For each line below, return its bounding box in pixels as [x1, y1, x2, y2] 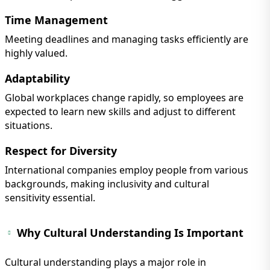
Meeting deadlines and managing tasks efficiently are [5, 33, 248, 46]
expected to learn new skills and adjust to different [5, 105, 236, 119]
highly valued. [5, 46, 67, 60]
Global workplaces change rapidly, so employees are [5, 91, 243, 105]
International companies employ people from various [5, 163, 248, 177]
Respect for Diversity [5, 143, 117, 159]
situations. [5, 119, 52, 133]
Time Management [5, 13, 108, 28]
